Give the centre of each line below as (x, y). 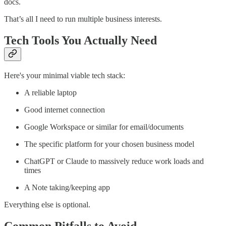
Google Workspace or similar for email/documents (104, 127)
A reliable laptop (50, 93)
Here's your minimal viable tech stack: (65, 76)
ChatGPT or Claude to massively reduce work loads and (114, 161)
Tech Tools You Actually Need (80, 41)
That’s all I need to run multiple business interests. (83, 19)
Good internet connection (65, 110)
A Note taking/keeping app (67, 188)
